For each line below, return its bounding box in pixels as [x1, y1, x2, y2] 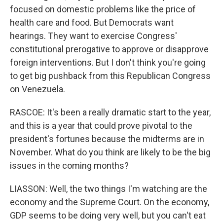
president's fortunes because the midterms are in [10, 134, 204, 144]
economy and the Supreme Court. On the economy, [10, 197, 209, 207]
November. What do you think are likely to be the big [10, 147, 211, 157]
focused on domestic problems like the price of [10, 4, 196, 14]
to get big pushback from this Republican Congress [10, 71, 211, 81]
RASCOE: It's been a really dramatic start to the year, [10, 107, 211, 117]
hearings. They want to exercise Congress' [10, 31, 177, 41]
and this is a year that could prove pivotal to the [10, 120, 192, 131]
